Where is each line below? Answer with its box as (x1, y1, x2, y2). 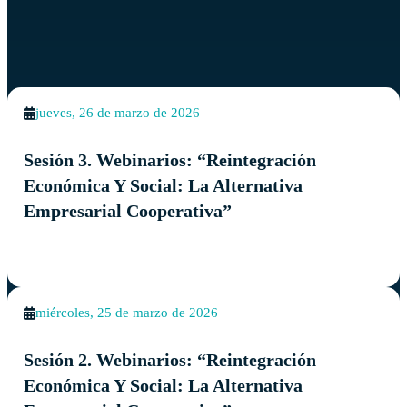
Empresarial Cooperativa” (24, 200, 233, 221)
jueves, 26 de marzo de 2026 (35, 105, 201, 121)
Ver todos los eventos (7, 37, 148, 56)
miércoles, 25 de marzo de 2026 (35, 305, 219, 321)
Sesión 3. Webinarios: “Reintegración (24, 149, 317, 170)
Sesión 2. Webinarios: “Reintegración (24, 349, 317, 370)
